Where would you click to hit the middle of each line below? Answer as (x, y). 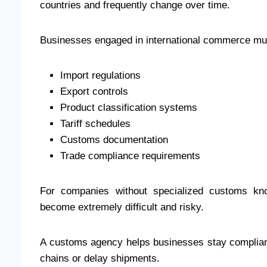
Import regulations (100, 76)
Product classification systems (129, 108)
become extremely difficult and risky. (122, 207)
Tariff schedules (95, 124)
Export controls (94, 92)
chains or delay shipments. (100, 259)
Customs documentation (114, 140)
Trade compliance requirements (130, 156)
